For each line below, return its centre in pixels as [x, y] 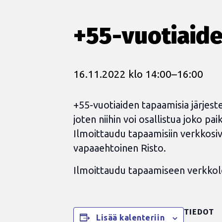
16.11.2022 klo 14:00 [122, 74]
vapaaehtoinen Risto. [120, 148]
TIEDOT [199, 212]
